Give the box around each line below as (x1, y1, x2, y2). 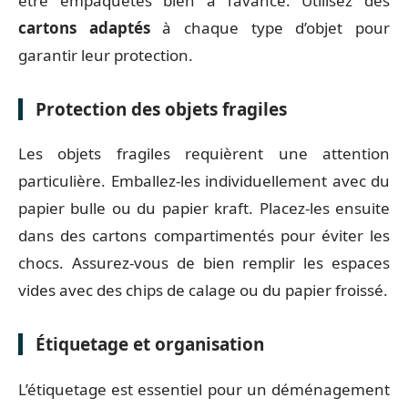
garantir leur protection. (18, 44, 193, 66)
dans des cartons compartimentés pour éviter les (18, 225, 390, 246)
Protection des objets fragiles (36, 97, 287, 121)
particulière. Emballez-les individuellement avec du (18, 170, 390, 191)
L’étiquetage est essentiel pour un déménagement (18, 378, 390, 400)
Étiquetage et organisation (36, 332, 264, 356)
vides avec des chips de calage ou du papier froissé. (18, 280, 388, 301)
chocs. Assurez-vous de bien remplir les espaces (18, 252, 390, 273)
